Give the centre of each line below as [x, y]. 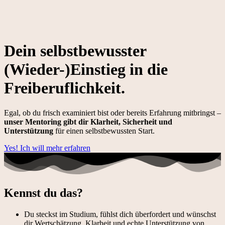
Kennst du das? [43, 193]
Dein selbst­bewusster [75, 51]
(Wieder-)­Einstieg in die [86, 70]
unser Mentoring [33, 122]
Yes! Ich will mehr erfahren [47, 148]
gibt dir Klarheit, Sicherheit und [118, 122]
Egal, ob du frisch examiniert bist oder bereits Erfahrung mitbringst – [113, 113]
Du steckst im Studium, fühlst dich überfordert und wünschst [120, 214]
